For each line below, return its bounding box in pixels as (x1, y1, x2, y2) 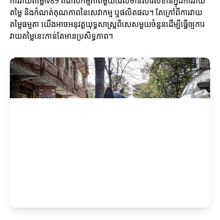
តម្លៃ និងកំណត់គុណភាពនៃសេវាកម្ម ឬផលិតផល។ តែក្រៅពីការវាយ (10, 7, 202, 18)
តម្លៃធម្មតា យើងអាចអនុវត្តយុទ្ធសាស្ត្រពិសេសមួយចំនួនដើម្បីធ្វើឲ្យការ (10, 19, 205, 29)
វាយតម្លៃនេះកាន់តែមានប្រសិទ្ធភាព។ (10, 30, 113, 41)
